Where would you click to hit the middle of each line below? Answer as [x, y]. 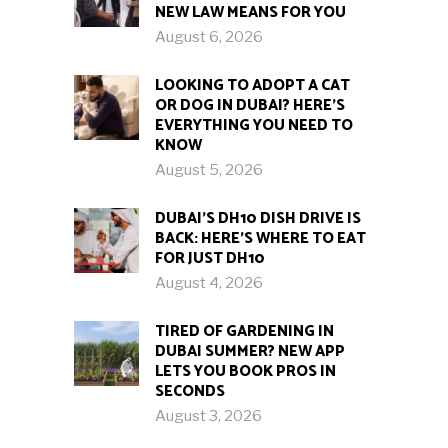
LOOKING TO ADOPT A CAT [252, 86]
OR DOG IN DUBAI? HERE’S [250, 106]
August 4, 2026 [209, 283]
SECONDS [190, 392]
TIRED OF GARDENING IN [244, 332]
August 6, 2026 [209, 37]
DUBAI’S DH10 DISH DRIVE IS [258, 219]
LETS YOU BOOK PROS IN [245, 372]
